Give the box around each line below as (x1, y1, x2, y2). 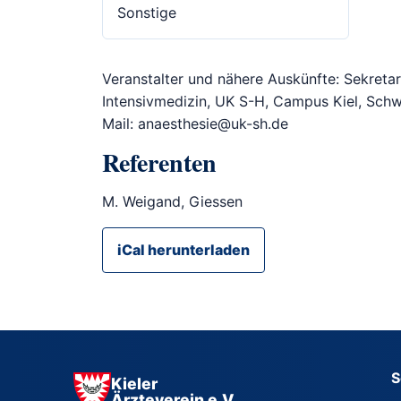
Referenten (102, 144, 217, 182)
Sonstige (117, 4, 176, 22)
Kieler (111, 373, 158, 393)
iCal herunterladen (117, 241, 250, 260)
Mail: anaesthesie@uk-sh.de (102, 115, 288, 133)
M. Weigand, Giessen (102, 192, 243, 211)
